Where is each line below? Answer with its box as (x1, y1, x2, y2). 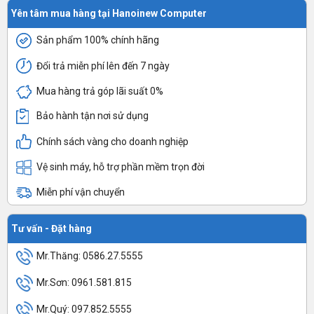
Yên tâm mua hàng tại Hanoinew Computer (11, 7, 207, 19)
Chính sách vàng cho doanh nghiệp (36, 135, 189, 147)
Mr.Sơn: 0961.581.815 (36, 277, 132, 289)
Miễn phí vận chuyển (36, 186, 125, 198)
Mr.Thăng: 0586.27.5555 (36, 250, 143, 262)
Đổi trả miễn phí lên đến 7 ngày (36, 60, 170, 71)
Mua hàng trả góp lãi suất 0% (36, 85, 163, 97)
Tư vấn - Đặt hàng (11, 222, 92, 234)
